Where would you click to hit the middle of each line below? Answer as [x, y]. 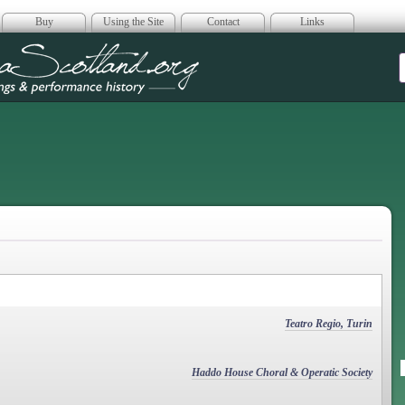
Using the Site [133, 22]
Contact [223, 22]
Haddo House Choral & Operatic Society [282, 372]
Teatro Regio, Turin [329, 323]
